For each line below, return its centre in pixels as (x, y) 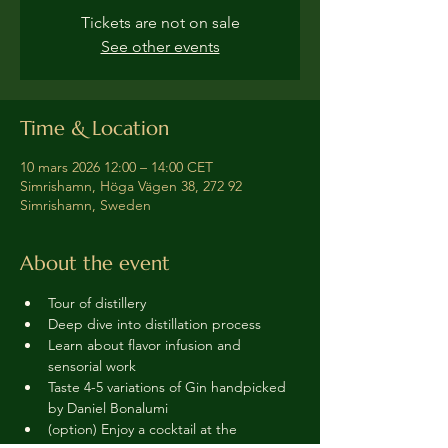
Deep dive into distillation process (154, 323)
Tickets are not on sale (160, 22)
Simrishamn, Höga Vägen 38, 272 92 (131, 185)
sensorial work (92, 365)
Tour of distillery (99, 302)
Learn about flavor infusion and (146, 344)
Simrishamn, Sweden (85, 204)
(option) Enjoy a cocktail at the (144, 428)
